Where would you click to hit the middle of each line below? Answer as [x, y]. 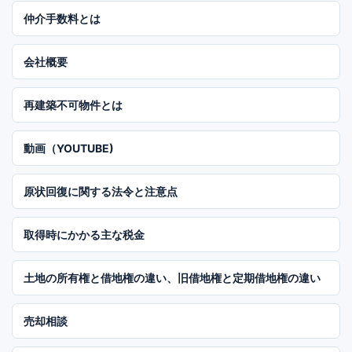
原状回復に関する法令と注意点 [101, 191]
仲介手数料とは [62, 18]
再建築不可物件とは [73, 104]
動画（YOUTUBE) [69, 148]
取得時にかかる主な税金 [84, 234]
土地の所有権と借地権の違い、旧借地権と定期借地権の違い [172, 277]
